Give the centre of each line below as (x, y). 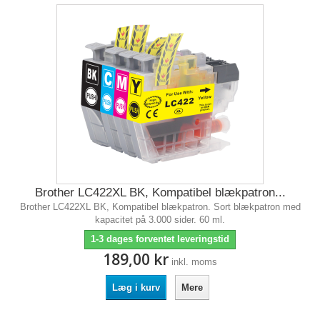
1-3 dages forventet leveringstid (160, 239)
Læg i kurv (136, 287)
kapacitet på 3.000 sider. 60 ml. (160, 220)
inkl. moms (194, 262)
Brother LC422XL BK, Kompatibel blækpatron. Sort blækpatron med (160, 207)
